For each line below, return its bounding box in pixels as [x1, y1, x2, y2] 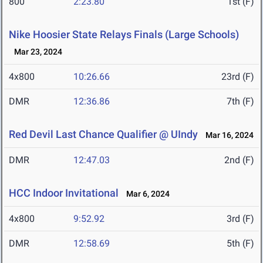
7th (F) [227, 96, 254, 107]
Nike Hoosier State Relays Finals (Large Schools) [9, 28, 239, 41]
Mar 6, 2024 [121, 189, 170, 199]
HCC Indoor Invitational [9, 187, 119, 200]
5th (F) [227, 238, 254, 249]
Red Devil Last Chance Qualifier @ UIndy [9, 128, 198, 141]
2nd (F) [224, 154, 254, 166]
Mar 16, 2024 [200, 130, 254, 140]
